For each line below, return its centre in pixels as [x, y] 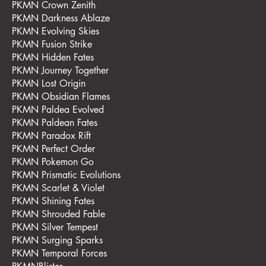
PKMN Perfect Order [53, 148]
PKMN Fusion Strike [52, 44]
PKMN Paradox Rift [51, 135]
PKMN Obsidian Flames [61, 96]
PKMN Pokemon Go [53, 161]
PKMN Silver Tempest [55, 227]
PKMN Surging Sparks [57, 240]
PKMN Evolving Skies [56, 31]
